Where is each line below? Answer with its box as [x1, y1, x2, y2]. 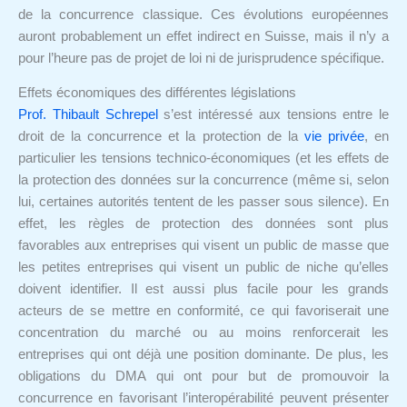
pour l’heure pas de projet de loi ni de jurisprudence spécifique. [18, 50, 384, 65]
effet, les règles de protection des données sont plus [18, 216, 389, 232]
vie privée [303, 129, 364, 144]
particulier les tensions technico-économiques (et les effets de [18, 151, 389, 166]
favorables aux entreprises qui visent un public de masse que [18, 238, 389, 253]
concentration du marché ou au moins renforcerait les [18, 325, 389, 341]
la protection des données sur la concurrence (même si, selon [18, 173, 389, 188]
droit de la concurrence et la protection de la [18, 129, 304, 144]
